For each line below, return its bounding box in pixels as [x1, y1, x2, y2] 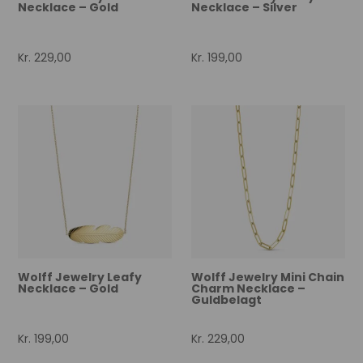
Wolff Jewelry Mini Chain [191, 269, 345, 286]
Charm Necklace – [191, 280, 306, 297]
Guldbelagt [191, 292, 263, 309]
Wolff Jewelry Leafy [18, 269, 143, 286]
